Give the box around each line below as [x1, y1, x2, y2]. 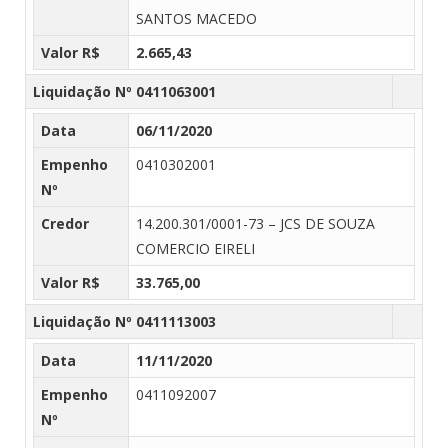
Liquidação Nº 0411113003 [33, 311, 216, 331]
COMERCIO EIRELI [136, 238, 255, 258]
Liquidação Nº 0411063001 [33, 81, 216, 101]
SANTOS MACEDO [136, 8, 257, 28]
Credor [41, 213, 89, 233]
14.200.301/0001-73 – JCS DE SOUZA [136, 213, 375, 233]
